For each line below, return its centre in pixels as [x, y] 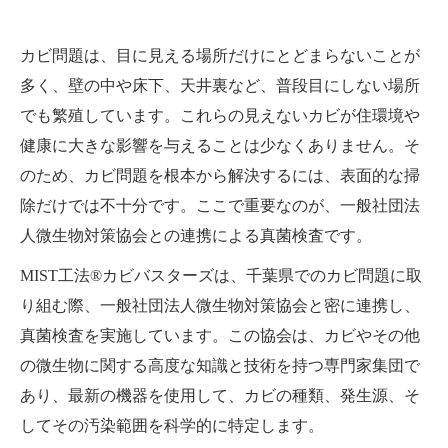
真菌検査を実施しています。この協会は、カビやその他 [220, 335]
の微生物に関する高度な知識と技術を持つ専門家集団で [220, 365]
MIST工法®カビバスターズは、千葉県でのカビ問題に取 [221, 275]
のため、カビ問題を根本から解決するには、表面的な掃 [220, 175]
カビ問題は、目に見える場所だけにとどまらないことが [220, 55]
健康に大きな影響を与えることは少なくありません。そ [220, 145]
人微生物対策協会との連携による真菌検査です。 [196, 235]
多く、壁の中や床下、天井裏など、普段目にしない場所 [220, 85]
